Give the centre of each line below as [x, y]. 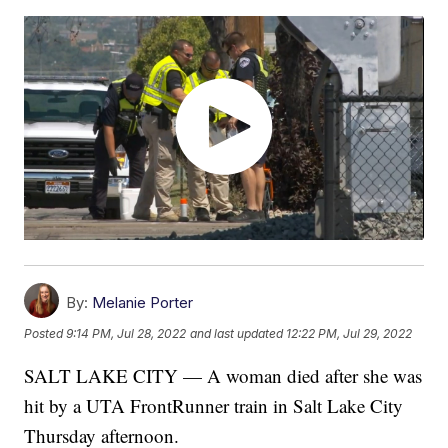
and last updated [237, 334]
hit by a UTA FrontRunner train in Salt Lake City [214, 406]
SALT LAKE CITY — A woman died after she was [223, 376]
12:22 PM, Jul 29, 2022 [349, 334]
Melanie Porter [143, 303]
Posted [45, 334]
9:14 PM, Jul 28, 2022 [126, 334]
